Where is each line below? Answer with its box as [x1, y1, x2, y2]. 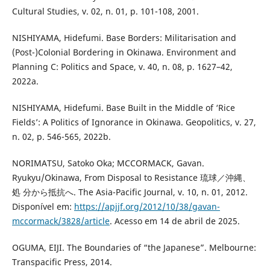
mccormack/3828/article [11, 215, 110, 227]
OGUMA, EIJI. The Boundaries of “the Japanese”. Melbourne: [11, 241, 256, 253]
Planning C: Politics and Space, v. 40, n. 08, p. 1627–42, [11, 60, 233, 72]
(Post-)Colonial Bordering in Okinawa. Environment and [11, 46, 236, 58]
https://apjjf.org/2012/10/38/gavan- [74, 200, 220, 212]
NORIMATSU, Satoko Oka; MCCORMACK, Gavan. [11, 157, 204, 169]
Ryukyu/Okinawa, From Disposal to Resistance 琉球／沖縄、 [11, 171, 251, 183]
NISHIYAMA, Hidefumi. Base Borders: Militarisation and [11, 31, 236, 43]
